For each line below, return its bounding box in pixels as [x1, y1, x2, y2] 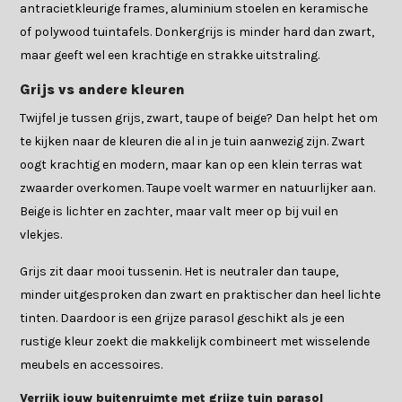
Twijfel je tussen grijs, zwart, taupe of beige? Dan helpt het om [20, 110, 379, 127]
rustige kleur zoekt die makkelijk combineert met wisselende [20, 334, 371, 350]
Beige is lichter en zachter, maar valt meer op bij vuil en [20, 204, 339, 220]
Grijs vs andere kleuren [20, 81, 186, 99]
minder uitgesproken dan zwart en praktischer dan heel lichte [20, 287, 381, 303]
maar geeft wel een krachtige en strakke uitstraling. [20, 48, 320, 64]
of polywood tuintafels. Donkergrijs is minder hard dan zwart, [20, 24, 375, 40]
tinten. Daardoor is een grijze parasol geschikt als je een [20, 310, 345, 327]
